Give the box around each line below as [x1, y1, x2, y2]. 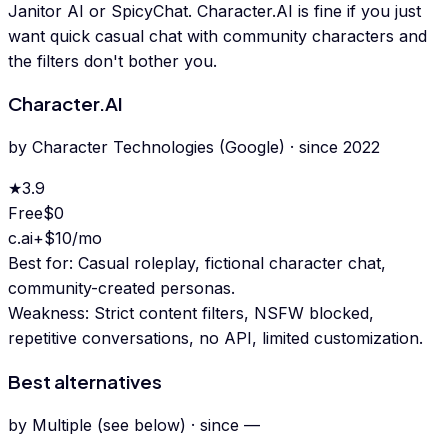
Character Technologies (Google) [32, 137, 285, 158]
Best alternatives [8, 369, 162, 393]
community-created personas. [8, 278, 235, 299]
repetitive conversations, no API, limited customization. [8, 328, 423, 349]
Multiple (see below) [32, 414, 186, 435]
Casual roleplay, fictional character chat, [78, 253, 386, 274]
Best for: [8, 253, 78, 274]
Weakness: [8, 303, 94, 324]
